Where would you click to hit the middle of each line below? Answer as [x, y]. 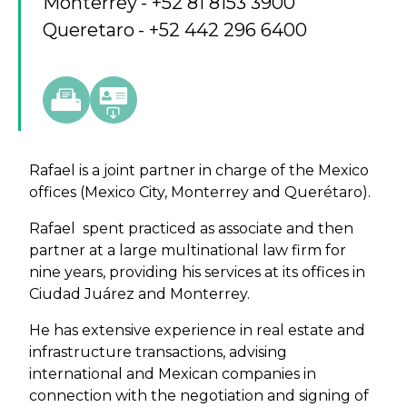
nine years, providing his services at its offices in [197, 272]
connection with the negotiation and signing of [199, 396]
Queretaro [89, 30]
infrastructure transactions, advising [158, 352]
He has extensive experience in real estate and [197, 330]
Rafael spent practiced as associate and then [191, 228]
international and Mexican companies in [173, 374]
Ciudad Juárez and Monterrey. [141, 294]
